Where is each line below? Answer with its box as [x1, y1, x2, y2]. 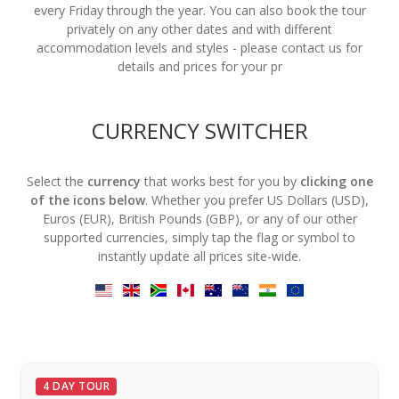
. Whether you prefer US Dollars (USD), [145, 191, 369, 209]
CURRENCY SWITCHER [91, 116, 308, 146]
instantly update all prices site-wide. [98, 248, 301, 265]
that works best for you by [140, 173, 300, 191]
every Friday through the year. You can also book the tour [33, 2, 366, 20]
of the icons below [30, 191, 145, 209]
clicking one [299, 173, 373, 191]
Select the [26, 173, 87, 191]
